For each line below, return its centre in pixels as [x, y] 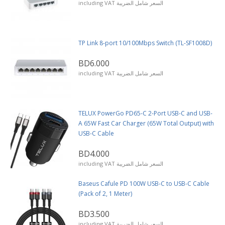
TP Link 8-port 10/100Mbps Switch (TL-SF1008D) [145, 43]
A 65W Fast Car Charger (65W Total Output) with [146, 123]
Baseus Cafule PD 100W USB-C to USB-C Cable [144, 184]
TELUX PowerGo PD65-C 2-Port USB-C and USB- [145, 113]
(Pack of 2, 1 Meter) [105, 194]
